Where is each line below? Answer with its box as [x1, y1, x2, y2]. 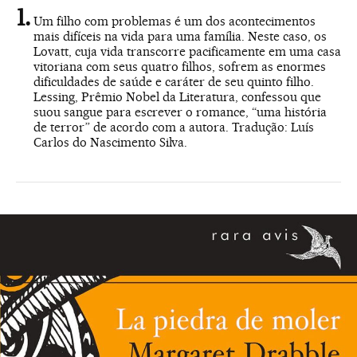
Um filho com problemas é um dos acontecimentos [33, 13, 316, 29]
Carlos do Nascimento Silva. [33, 134, 187, 150]
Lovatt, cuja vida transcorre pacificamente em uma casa [33, 43, 341, 59]
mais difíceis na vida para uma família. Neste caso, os [33, 28, 327, 44]
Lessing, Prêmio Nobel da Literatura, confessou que [33, 88, 321, 104]
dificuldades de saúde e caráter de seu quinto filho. [33, 73, 314, 89]
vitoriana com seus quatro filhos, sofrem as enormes [33, 58, 326, 74]
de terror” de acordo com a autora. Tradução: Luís [33, 119, 314, 135]
